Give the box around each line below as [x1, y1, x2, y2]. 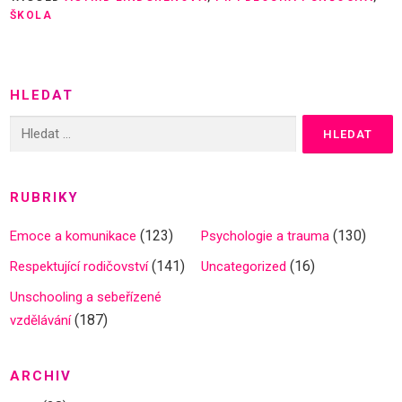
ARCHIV [9, 368, 72, 384]
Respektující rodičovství [9, 258, 148, 275]
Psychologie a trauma [201, 228, 329, 244]
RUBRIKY [9, 189, 79, 205]
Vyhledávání [8, 118, 81, 133]
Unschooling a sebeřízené [9, 289, 162, 305]
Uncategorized [201, 258, 286, 275]
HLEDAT [9, 87, 74, 103]
